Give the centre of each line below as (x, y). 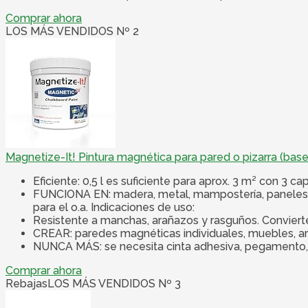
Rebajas (26, 284)
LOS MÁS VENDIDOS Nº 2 (72, 32)
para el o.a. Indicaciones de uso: (114, 208)
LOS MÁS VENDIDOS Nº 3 (114, 284)
